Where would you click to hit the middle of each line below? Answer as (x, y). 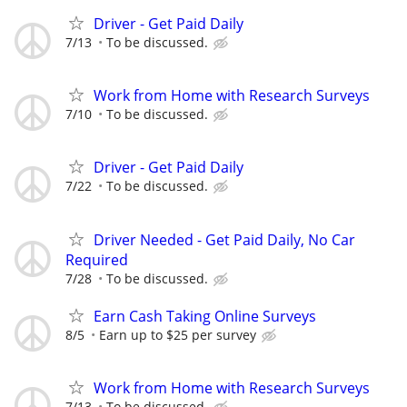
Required (97, 259)
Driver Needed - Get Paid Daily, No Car (224, 239)
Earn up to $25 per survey (178, 334)
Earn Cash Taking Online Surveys (205, 316)
